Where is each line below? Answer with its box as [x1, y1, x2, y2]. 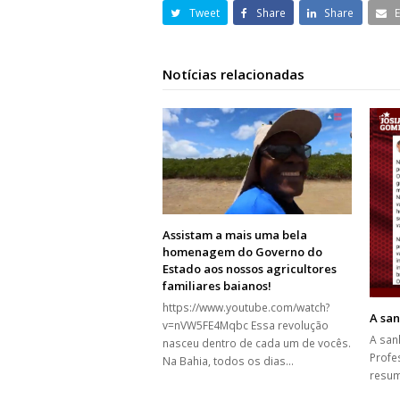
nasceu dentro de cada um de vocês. [162, 335, 351, 351]
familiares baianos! [162, 277, 271, 294]
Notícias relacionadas [162, 65, 304, 84]
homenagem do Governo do [162, 243, 322, 260]
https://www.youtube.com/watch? [162, 299, 330, 315]
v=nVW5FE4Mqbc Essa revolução [162, 317, 329, 333]
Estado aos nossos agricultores [162, 260, 337, 277]
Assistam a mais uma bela [162, 226, 307, 243]
